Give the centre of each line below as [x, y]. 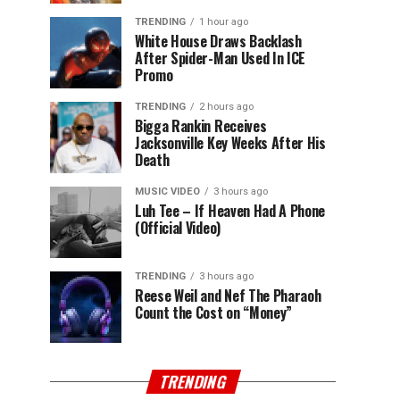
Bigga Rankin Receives [201, 126]
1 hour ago [224, 22]
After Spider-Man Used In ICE [221, 58]
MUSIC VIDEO [167, 192]
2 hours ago [226, 107]
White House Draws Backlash [218, 41]
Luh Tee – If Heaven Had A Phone [230, 211]
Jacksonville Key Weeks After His [230, 143]
